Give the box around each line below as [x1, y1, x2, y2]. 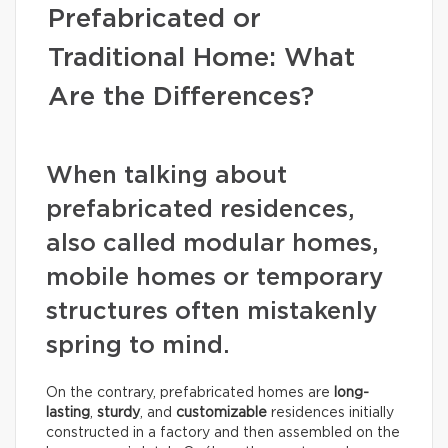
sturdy [97, 406, 140, 420]
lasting [46, 406, 90, 420]
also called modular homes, [46, 232, 379, 256]
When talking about [46, 164, 287, 188]
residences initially [267, 406, 394, 420]
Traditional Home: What [48, 45, 355, 71]
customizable [176, 406, 267, 420]
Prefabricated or [48, 6, 261, 32]
